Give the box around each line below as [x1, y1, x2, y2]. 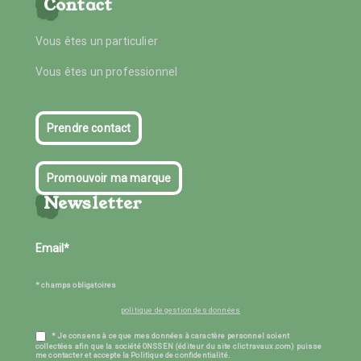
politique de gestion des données [120, 305, 241, 314]
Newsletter [44, 191, 143, 214]
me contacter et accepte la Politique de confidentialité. [35, 350, 230, 359]
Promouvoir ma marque [47, 171, 172, 185]
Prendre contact [47, 121, 131, 135]
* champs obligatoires [35, 280, 117, 289]
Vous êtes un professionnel [35, 64, 178, 78]
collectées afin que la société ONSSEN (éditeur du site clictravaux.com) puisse [35, 341, 322, 351]
